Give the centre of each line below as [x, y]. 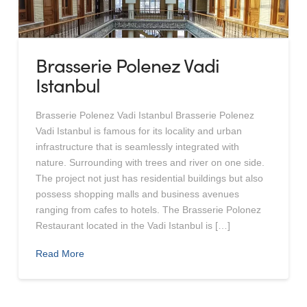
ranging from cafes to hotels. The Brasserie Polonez [148, 209]
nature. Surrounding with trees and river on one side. [150, 162]
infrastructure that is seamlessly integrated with [137, 146]
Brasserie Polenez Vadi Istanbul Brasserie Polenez [145, 115]
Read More [60, 254]
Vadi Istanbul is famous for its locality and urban [138, 131]
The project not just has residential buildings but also [149, 178]
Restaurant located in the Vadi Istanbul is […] [133, 225]
